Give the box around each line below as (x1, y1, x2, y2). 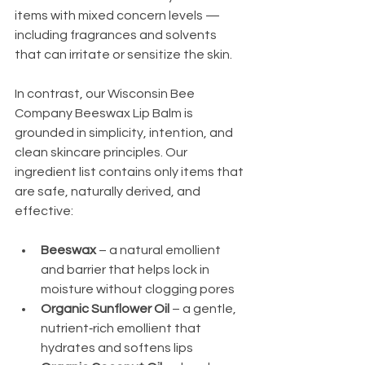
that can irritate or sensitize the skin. (15, 47, 232, 61)
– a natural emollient (96, 243, 223, 257)
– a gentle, (169, 301, 239, 315)
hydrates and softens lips (41, 341, 193, 354)
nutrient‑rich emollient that (41, 321, 204, 335)
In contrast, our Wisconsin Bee (15, 86, 197, 100)
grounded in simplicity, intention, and (15, 125, 235, 139)
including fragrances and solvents (15, 28, 219, 42)
